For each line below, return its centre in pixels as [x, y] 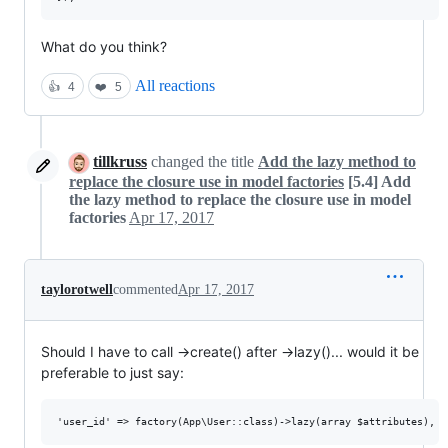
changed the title [202, 161]
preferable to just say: [112, 373]
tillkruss [120, 161]
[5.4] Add [379, 182]
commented [145, 290]
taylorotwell [77, 290]
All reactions [175, 85]
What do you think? [104, 46]
